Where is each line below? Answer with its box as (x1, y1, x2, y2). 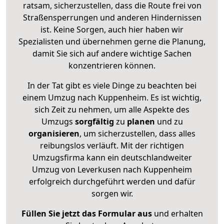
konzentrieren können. (68, 59, 155, 71)
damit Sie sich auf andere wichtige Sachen (32, 47, 191, 59)
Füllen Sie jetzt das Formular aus (21, 207, 152, 219)
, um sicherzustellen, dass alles (79, 127, 195, 139)
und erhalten (151, 207, 203, 219)
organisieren (28, 127, 79, 139)
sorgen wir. (91, 187, 133, 199)
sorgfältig (74, 115, 114, 127)
